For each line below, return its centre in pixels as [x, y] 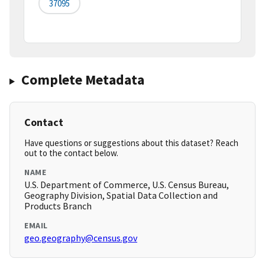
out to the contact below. [71, 153]
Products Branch [58, 206]
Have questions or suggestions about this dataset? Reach [131, 143]
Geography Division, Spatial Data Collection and [121, 195]
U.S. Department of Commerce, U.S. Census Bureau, [127, 185]
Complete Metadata [83, 80]
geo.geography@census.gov [81, 238]
